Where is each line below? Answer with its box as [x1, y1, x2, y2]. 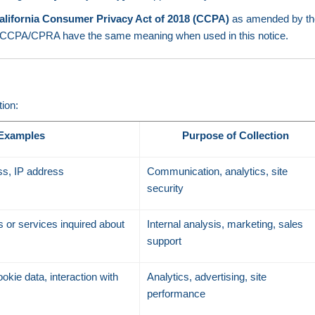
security [147, 182, 184, 194]
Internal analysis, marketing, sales [147, 218, 304, 230]
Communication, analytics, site [147, 165, 288, 177]
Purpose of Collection [182, 129, 290, 141]
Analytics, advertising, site [147, 271, 267, 283]
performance [147, 288, 206, 300]
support [147, 235, 182, 247]
